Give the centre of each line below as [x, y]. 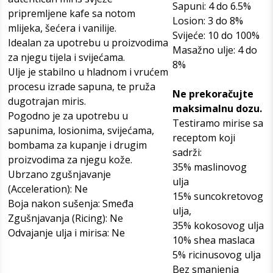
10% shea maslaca [214, 240]
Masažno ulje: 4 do [215, 50]
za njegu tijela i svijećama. [66, 57]
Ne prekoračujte [213, 94]
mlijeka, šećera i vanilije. [62, 28]
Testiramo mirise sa [218, 123]
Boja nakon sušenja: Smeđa [71, 203]
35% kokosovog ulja [218, 225]
